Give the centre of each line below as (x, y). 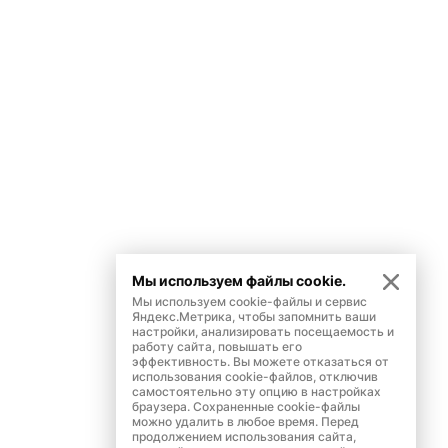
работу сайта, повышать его (217, 346)
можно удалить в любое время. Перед (245, 421)
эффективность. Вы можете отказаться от (260, 361)
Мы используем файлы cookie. (239, 280)
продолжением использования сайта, (244, 436)
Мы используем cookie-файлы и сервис (249, 301)
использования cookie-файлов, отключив (255, 376)
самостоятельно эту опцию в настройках (256, 391)
